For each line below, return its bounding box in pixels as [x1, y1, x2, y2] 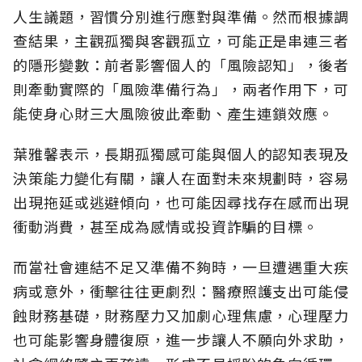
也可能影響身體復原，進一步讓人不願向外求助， [13, 328, 349, 350]
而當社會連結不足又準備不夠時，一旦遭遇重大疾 [13, 255, 349, 277]
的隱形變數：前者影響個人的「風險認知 [13, 53, 288, 75]
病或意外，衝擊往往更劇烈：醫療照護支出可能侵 [13, 280, 349, 301]
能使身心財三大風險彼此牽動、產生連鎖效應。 [13, 102, 334, 124]
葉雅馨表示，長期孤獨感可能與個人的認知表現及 [13, 142, 349, 164]
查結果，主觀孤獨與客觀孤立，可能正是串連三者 [13, 29, 349, 51]
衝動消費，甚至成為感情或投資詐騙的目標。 [13, 215, 318, 237]
